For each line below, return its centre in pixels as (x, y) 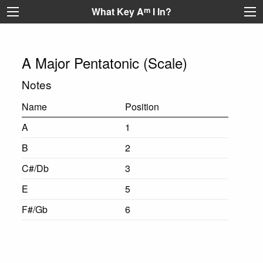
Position (142, 107)
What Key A (118, 11)
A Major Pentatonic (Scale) (104, 63)
